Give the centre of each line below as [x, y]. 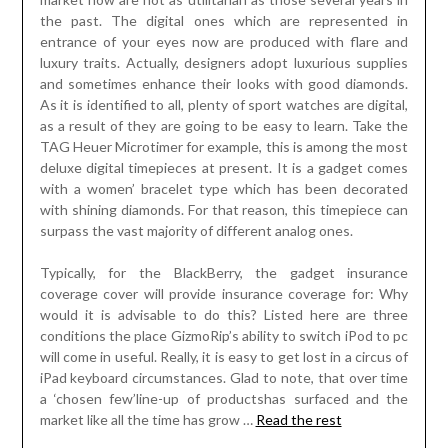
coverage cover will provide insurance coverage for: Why [224, 294]
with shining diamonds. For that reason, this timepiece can [224, 210]
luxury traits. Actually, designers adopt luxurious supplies [224, 63]
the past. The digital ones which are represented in [224, 21]
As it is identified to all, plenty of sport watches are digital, [224, 105]
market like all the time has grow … [147, 420]
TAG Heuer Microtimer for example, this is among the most [224, 147]
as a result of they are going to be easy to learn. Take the [224, 126]
